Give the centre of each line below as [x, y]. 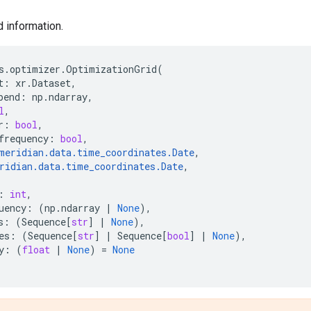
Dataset [51, 83]
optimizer [35, 69]
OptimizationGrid [111, 69]
